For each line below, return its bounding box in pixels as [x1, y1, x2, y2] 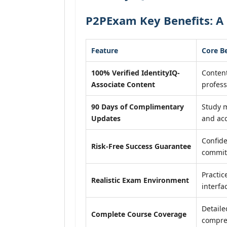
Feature [91, 46, 118, 55]
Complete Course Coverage [91, 209, 186, 219]
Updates [91, 113, 121, 123]
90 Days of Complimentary [91, 102, 184, 111]
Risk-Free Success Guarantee [91, 141, 191, 151]
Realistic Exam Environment [91, 175, 189, 185]
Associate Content [91, 80, 155, 89]
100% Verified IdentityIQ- [91, 68, 180, 78]
